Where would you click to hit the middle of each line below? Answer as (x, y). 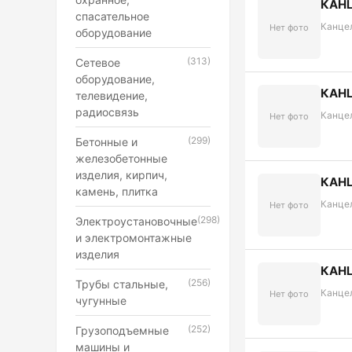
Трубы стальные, (122, 284)
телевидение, (112, 95)
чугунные (101, 301)
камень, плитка (117, 191)
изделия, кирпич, (121, 175)
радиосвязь (107, 112)
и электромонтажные (134, 238)
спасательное (112, 16)
